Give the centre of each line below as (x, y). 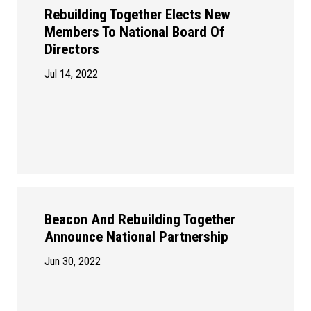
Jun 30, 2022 (73, 262)
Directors (72, 50)
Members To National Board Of (135, 32)
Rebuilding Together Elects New (137, 15)
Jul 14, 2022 (71, 74)
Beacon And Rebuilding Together (140, 220)
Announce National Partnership (136, 237)
